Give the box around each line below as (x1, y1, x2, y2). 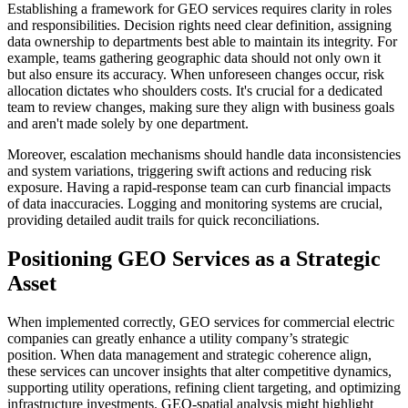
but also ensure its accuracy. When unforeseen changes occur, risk (7, 66, 384, 82)
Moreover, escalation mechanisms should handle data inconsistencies (7, 146, 401, 162)
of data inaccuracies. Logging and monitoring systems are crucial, (7, 195, 382, 211)
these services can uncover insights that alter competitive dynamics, (7, 362, 392, 379)
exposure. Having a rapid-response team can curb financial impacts (7, 178, 391, 195)
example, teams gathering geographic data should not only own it (7, 49, 381, 66)
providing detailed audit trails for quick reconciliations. (7, 211, 320, 228)
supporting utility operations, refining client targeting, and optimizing (7, 379, 401, 395)
